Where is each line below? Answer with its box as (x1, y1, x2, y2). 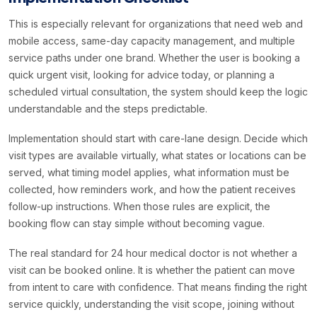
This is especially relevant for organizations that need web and (8, 18, 303, 30)
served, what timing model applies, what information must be (8, 166, 289, 179)
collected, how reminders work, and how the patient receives (8, 183, 296, 196)
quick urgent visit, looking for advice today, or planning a (8, 69, 275, 81)
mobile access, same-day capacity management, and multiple (8, 35, 295, 47)
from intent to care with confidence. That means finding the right (8, 281, 307, 294)
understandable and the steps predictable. (8, 103, 207, 115)
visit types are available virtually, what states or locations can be (8, 149, 306, 162)
